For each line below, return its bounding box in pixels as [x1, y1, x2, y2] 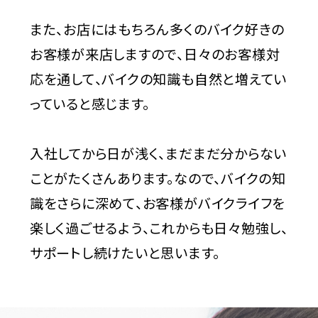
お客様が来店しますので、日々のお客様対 [29, 44, 280, 65]
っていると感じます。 [29, 94, 150, 114]
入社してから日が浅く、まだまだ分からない [29, 143, 287, 164]
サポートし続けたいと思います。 [29, 243, 220, 263]
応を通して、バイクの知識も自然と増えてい [29, 69, 287, 89]
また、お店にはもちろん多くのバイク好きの [29, 19, 285, 40]
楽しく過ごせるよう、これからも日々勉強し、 [29, 218, 288, 238]
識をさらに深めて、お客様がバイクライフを [29, 193, 286, 214]
